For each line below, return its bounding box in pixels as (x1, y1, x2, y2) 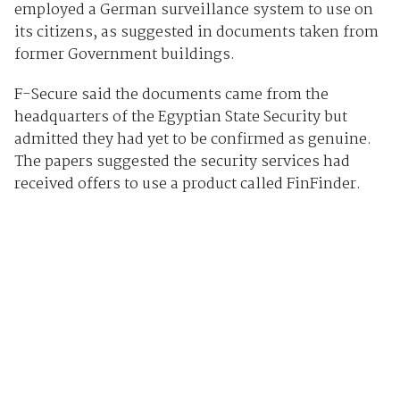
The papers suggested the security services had (13, 149, 350, 174)
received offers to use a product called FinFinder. (13, 171, 361, 196)
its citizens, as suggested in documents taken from (13, 20, 379, 45)
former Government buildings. (13, 42, 235, 67)
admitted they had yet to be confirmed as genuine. (13, 127, 371, 152)
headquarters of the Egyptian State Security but (13, 104, 347, 129)
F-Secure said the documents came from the (13, 82, 329, 107)
